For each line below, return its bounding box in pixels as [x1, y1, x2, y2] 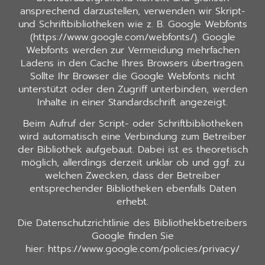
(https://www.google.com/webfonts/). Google [30, 30, 235, 44]
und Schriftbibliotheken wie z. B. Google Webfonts [18, 17, 247, 31]
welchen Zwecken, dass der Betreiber [45, 168, 220, 183]
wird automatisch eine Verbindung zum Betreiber [19, 129, 246, 144]
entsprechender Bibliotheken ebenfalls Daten [29, 181, 236, 196]
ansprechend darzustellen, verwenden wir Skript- [20, 4, 245, 18]
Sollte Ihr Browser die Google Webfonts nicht [30, 69, 235, 83]
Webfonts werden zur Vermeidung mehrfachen [25, 43, 240, 57]
